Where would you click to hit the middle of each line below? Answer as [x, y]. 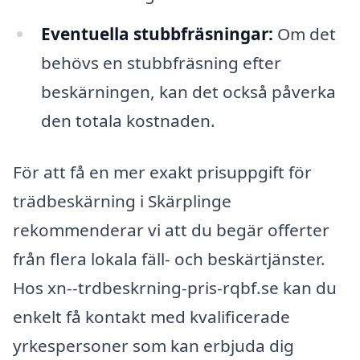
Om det [304, 34]
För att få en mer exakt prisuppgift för [162, 172]
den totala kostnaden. [128, 121]
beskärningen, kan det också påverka [188, 92]
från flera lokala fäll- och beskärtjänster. [169, 259]
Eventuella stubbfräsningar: [157, 34]
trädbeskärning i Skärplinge [122, 201]
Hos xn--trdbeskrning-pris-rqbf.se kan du [175, 288]
